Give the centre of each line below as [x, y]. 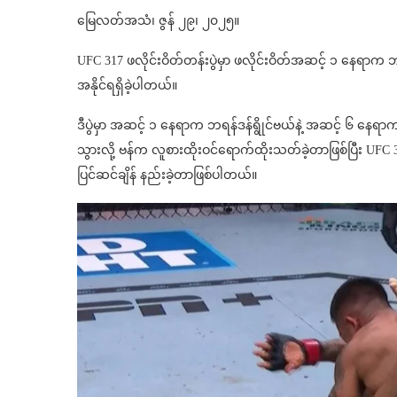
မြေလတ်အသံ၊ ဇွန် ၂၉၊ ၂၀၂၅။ [158, 20]
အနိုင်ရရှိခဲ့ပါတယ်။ [127, 85]
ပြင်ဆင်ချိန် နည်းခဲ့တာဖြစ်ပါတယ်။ [167, 175]
